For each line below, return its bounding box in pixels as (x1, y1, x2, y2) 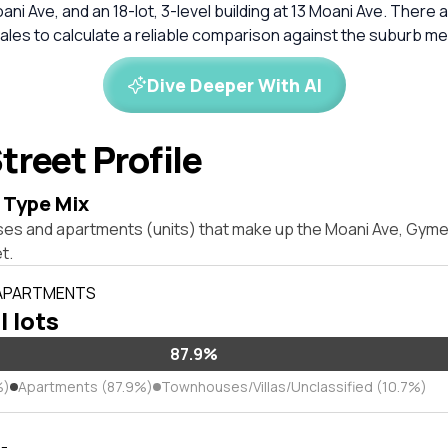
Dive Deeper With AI (146, 73, 322, 97)
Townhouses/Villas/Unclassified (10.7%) (161, 377, 427, 396)
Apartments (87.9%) (18, 377, 153, 396)
